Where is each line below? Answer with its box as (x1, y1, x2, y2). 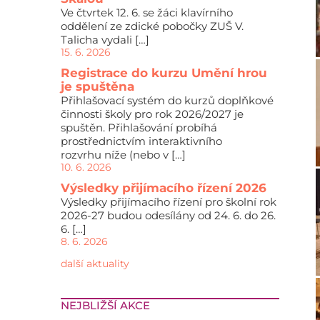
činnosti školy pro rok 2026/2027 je (60, 107, 244, 121)
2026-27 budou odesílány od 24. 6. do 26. (60, 209, 276, 222)
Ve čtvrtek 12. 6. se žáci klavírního (60, 6, 233, 19)
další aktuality (60, 257, 129, 270)
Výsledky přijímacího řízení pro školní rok (60, 195, 276, 209)
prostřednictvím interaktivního (60, 134, 222, 148)
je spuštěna (60, 79, 134, 94)
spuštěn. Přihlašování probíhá (60, 121, 217, 134)
